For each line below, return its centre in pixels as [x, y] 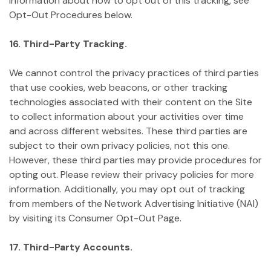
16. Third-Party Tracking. [68, 44]
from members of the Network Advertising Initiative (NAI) [134, 204]
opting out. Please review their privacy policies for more [132, 175]
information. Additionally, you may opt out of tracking [127, 189]
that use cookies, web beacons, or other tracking [118, 87]
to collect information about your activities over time [126, 116]
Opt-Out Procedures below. [71, 15]
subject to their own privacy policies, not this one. [119, 145]
